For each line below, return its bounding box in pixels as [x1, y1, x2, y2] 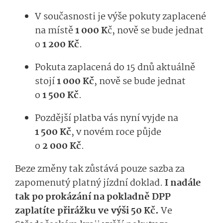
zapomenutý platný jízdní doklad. [15, 176, 165, 191]
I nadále [165, 176, 201, 191]
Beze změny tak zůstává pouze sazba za [15, 162, 185, 177]
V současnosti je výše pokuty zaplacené [35, 9, 206, 25]
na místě [35, 23, 75, 39]
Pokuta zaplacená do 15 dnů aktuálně [35, 60, 195, 76]
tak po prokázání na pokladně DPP [15, 190, 171, 205]
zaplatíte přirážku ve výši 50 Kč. [15, 204, 159, 219]
